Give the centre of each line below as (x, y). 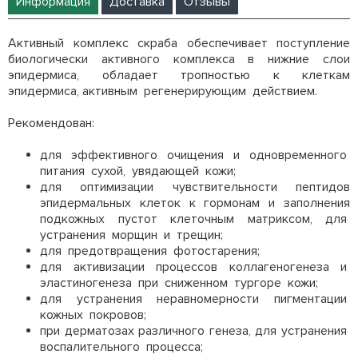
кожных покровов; (93, 315)
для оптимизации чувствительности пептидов (195, 187)
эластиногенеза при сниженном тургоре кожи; (179, 283)
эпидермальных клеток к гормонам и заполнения (195, 203)
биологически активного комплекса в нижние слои (179, 59)
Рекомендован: (51, 123)
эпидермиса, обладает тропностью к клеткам (179, 75)
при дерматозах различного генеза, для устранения (195, 331)
